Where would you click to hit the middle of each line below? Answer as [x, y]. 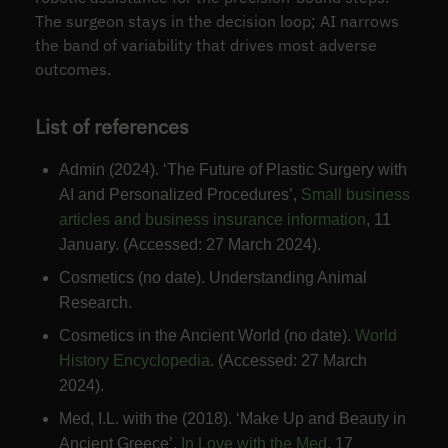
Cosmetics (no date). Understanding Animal [212, 278]
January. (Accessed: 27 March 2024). [189, 245]
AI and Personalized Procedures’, [179, 195]
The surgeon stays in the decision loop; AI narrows [216, 20]
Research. [95, 303]
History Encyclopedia [134, 361]
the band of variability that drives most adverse [205, 44]
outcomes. [72, 68]
